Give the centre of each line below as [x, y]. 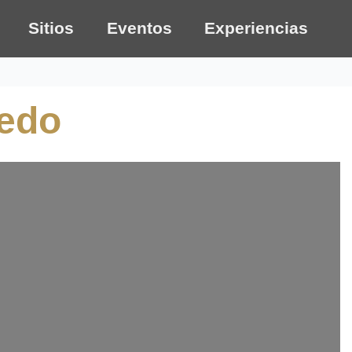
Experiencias [257, 27]
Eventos [139, 27]
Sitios [51, 27]
